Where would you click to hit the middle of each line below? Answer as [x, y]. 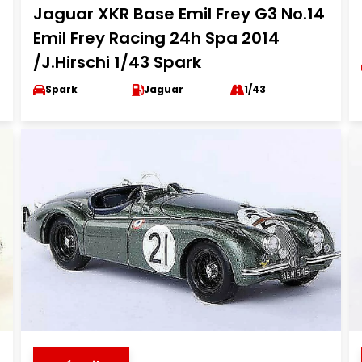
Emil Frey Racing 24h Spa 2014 [156, 38]
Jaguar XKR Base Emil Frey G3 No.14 [179, 14]
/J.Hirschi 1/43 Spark [117, 62]
